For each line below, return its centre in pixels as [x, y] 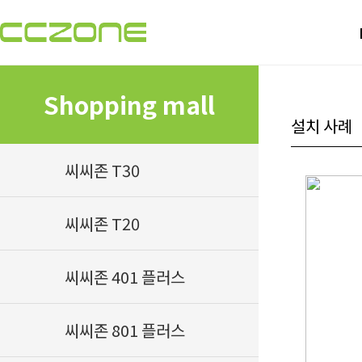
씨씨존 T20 [102, 223]
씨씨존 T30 [102, 170]
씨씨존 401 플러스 [125, 277]
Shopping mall [129, 104]
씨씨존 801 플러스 [125, 330]
